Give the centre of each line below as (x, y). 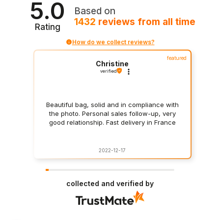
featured (177, 58)
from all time (167, 22)
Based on (95, 11)
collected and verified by (110, 183)
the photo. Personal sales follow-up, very (112, 114)
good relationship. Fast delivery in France (112, 123)
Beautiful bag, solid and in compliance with (112, 105)
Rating (47, 27)
